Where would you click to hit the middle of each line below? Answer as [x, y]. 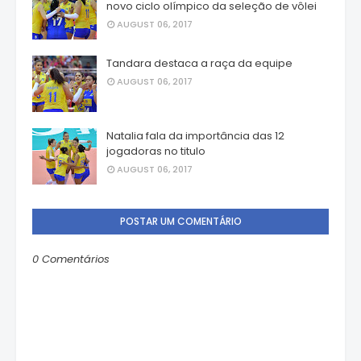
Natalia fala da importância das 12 [195, 136]
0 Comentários [71, 259]
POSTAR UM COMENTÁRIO [180, 222]
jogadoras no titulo [156, 151]
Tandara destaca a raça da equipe [199, 64]
